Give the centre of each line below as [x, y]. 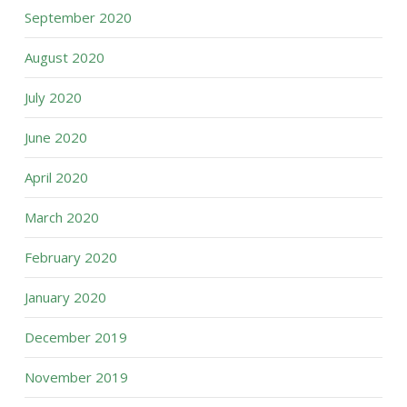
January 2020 [65, 297]
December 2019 [75, 337]
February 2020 [70, 257]
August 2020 [64, 57]
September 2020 [78, 17]
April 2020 [56, 177]
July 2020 [53, 97]
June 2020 [55, 137]
